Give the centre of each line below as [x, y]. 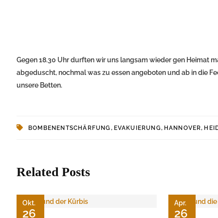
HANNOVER [182, 128]
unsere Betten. [39, 85]
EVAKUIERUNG [137, 128]
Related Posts [53, 172]
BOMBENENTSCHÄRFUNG [70, 128]
